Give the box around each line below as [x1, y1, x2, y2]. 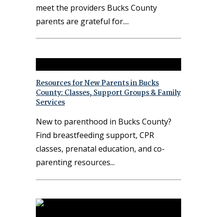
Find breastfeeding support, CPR [36, 130, 154, 141]
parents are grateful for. [36, 16, 124, 27]
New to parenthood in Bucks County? [36, 116, 171, 127]
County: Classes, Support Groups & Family [36, 87, 181, 99]
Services [36, 97, 65, 109]
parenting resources [36, 157, 110, 168]
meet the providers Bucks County [36, 2, 157, 14]
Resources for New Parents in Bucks [36, 77, 159, 90]
